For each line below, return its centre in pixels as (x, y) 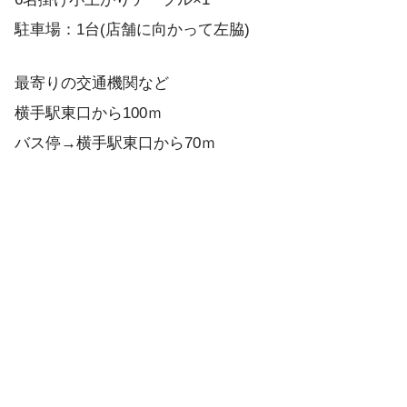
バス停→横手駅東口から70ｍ (115, 144)
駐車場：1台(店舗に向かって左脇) (132, 30)
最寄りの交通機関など (92, 84)
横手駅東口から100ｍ (89, 114)
